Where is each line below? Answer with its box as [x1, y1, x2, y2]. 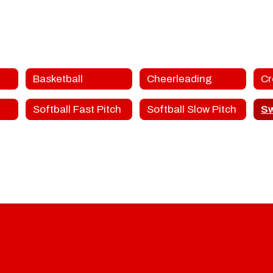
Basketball [32, 73, 83, 85]
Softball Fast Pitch [32, 103, 121, 115]
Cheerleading [146, 73, 212, 85]
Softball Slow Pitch [146, 103, 236, 115]
